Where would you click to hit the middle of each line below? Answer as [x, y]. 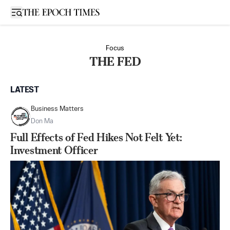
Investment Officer [54, 150]
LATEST [25, 90]
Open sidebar [38, 12]
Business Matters [57, 109]
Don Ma [42, 121]
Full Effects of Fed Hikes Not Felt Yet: [96, 137]
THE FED [115, 62]
